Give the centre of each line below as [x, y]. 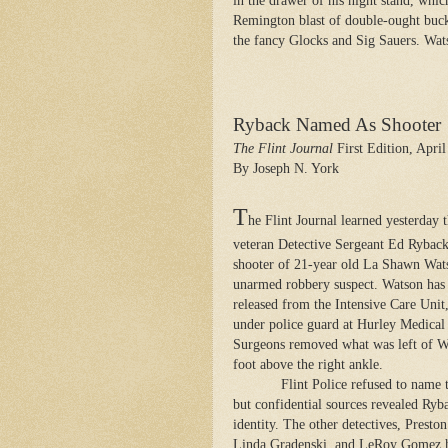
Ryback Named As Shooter [337, 124]
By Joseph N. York [286, 168]
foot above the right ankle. [308, 364]
